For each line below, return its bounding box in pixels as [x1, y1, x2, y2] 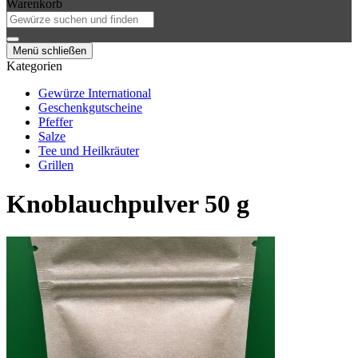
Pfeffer [38, 115, 73, 129]
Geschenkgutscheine [38, 101, 142, 114]
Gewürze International [38, 86, 151, 100]
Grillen [38, 158, 74, 172]
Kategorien [6, 59, 62, 73]
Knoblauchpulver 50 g [6, 189, 249, 219]
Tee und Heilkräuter [38, 144, 139, 157]
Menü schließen [13, 45, 86, 57]
